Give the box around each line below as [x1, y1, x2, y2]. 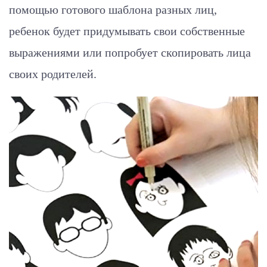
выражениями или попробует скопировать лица [9, 45, 251, 59]
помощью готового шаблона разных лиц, [9, 2, 217, 16]
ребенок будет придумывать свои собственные [9, 24, 245, 38]
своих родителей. [9, 67, 97, 80]
